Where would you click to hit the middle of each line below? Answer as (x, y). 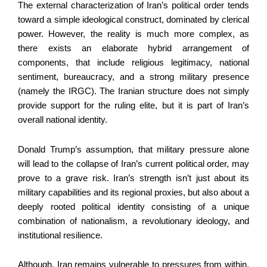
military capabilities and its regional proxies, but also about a (133, 192)
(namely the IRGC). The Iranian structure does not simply (133, 91)
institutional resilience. (60, 235)
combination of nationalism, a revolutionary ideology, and (133, 221)
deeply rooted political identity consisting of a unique (133, 207)
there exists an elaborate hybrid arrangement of (133, 49)
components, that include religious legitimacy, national (133, 63)
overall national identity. (63, 120)
